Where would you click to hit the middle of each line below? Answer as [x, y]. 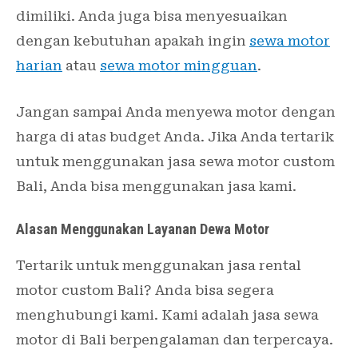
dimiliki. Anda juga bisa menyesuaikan [152, 16]
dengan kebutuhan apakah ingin [133, 40]
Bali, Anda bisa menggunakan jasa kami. [156, 186]
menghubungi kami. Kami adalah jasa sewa [167, 315]
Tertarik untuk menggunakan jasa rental [159, 266]
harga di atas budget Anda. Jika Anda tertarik [175, 136]
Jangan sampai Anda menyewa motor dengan [176, 111]
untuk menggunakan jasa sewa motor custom [175, 161]
